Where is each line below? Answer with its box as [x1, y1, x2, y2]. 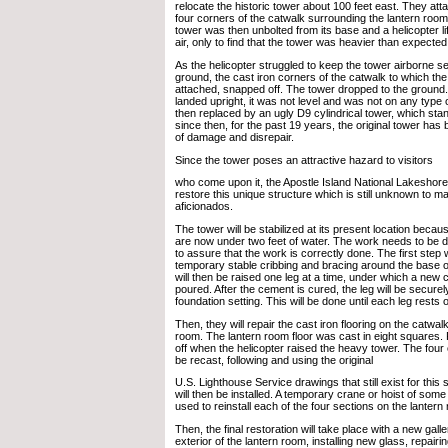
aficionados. [175, 200, 233, 213]
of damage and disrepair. [175, 130, 294, 143]
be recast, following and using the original [175, 353, 373, 366]
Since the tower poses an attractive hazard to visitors [175, 153, 433, 166]
